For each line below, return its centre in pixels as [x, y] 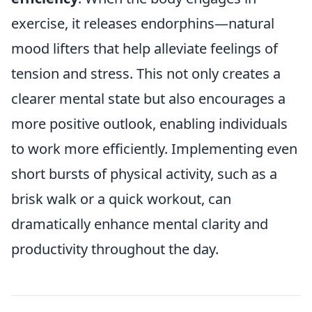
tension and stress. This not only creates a [146, 73]
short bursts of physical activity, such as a [144, 173]
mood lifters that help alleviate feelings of [145, 48]
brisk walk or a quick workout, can [121, 198]
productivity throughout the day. [115, 249]
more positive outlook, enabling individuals [149, 123]
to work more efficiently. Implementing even [154, 148]
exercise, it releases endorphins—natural [143, 23]
